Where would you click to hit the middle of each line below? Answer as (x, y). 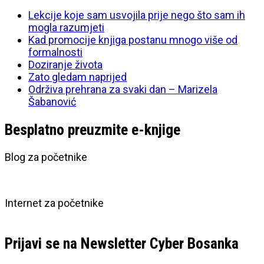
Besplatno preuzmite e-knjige (93, 129)
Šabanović (52, 102)
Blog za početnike (46, 157)
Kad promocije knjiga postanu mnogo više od (133, 40)
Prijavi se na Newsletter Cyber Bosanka (122, 243)
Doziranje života (65, 65)
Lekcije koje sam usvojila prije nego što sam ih (137, 15)
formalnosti (55, 52)
